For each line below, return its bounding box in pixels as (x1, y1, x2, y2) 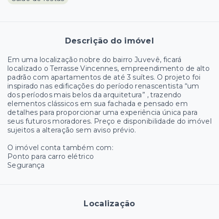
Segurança (7, 161, 45, 170)
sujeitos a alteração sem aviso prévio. (7, 126, 136, 134)
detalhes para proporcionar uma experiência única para (7, 108, 198, 117)
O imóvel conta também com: (7, 143, 113, 152)
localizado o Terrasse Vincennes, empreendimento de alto (7, 64, 210, 73)
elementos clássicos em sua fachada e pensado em (7, 99, 188, 108)
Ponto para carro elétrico (7, 152, 94, 161)
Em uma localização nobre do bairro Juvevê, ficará (7, 55, 182, 64)
